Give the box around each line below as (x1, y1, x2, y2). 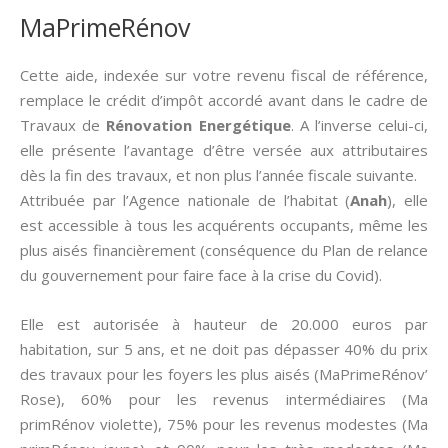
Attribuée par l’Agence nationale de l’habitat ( (20, 190, 351, 210)
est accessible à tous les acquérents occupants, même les (20, 215, 428, 235)
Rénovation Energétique (106, 115, 291, 135)
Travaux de (20, 115, 107, 135)
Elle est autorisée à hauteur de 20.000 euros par (20, 314, 428, 334)
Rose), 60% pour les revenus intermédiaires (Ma (20, 389, 428, 409)
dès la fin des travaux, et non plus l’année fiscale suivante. (20, 165, 417, 185)
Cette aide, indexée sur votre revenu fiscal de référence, (20, 65, 428, 85)
